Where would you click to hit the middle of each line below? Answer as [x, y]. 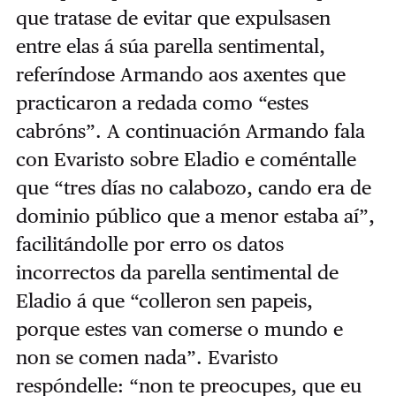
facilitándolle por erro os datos [149, 244]
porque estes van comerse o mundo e [179, 329]
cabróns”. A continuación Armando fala [190, 131]
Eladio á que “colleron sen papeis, [164, 301]
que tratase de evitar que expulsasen [173, 18]
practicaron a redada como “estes [162, 103]
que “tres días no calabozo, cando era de [193, 187]
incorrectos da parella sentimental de [177, 272]
